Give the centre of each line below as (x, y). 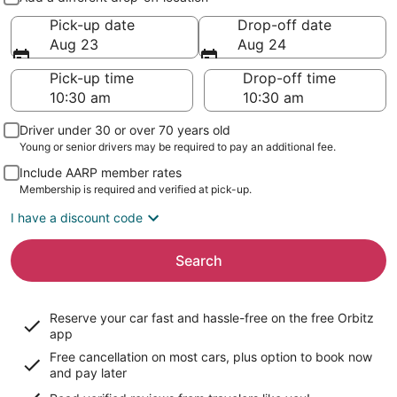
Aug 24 (262, 44)
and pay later (88, 373)
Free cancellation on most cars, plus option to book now (211, 357)
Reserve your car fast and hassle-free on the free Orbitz (212, 318)
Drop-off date (284, 25)
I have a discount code (77, 218)
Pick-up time (92, 78)
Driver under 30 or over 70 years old (125, 130)
